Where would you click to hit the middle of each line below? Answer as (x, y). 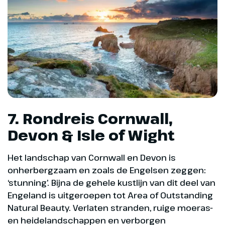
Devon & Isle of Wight (91, 135)
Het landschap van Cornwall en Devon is (92, 158)
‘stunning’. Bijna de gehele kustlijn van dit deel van (111, 183)
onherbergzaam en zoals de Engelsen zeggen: (107, 170)
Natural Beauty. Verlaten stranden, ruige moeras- (110, 208)
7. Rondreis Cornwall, (90, 119)
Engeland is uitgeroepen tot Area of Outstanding (110, 195)
